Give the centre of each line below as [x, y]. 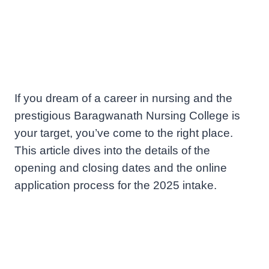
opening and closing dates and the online [121, 168]
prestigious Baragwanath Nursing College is [127, 115]
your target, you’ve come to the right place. [124, 133]
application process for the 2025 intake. [116, 185]
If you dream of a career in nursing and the [123, 98]
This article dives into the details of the [112, 150]
